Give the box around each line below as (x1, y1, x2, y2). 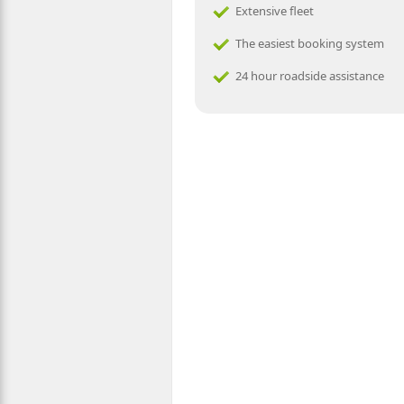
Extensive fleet (234, 3, 314, 19)
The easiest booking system (234, 35, 384, 51)
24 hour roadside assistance (234, 68, 384, 84)
